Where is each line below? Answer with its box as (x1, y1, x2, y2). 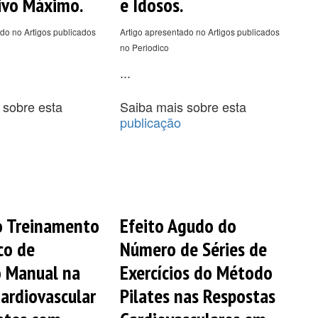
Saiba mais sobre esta (119, 97, 246, 116)
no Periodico (119, 40, 169, 53)
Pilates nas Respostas (119, 282, 275, 309)
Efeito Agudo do (119, 212, 236, 238)
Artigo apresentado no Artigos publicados (119, 25, 280, 38)
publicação (119, 112, 181, 131)
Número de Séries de (119, 235, 267, 262)
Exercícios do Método (119, 258, 273, 285)
